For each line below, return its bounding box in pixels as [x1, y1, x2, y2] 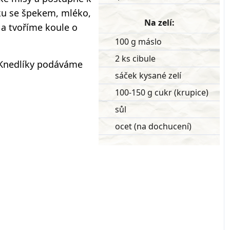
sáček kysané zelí [115, 70, 181, 81]
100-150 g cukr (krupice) [115, 87, 208, 98]
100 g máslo [115, 36, 162, 47]
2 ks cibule [115, 53, 156, 64]
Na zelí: [144, 17, 175, 28]
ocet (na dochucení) [115, 121, 191, 132]
